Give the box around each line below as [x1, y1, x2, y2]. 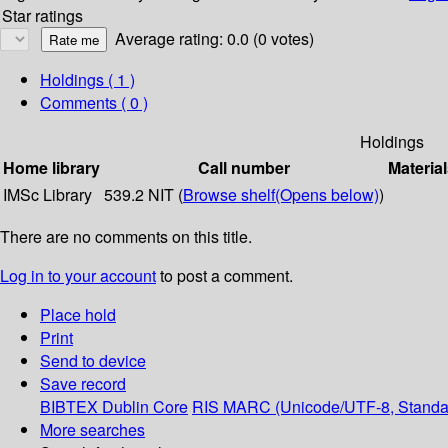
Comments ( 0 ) [40, 91, 148, 115]
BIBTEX [40, 395, 98, 419]
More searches [40, 418, 145, 442]
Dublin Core [102, 395, 188, 419]
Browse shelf [183, 183, 275, 207]
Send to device [40, 349, 146, 373]
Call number [198, 156, 290, 180]
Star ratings [2, 4, 83, 28]
